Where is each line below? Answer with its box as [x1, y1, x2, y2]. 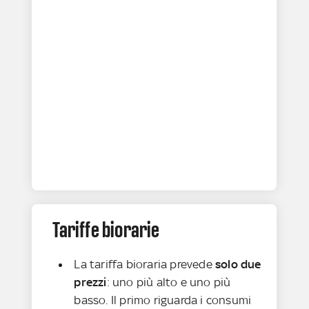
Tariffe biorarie [52, 217, 160, 243]
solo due [215, 257, 261, 272]
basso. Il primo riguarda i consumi [74, 293, 252, 308]
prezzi [74, 275, 107, 290]
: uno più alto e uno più [106, 275, 231, 290]
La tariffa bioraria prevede [74, 257, 216, 272]
